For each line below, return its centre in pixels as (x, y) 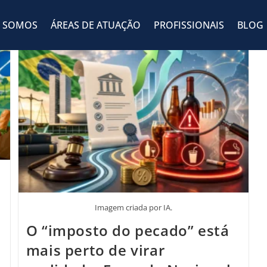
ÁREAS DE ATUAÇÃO (95, 25)
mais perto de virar (95, 250)
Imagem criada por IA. (133, 207)
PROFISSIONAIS (189, 25)
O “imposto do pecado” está (128, 230)
